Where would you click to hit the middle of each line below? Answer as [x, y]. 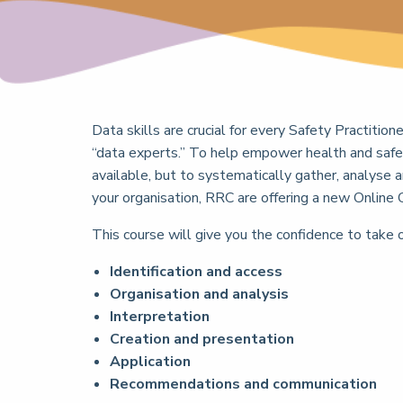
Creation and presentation [202, 339]
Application [150, 362]
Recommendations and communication [243, 384]
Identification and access [196, 272]
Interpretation [160, 317]
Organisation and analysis [199, 294]
